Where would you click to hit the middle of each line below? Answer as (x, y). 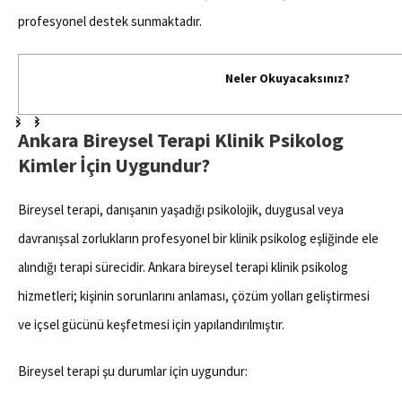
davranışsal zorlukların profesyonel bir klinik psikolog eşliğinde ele (198, 239)
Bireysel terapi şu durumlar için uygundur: (133, 371)
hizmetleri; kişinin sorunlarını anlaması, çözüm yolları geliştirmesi (194, 296)
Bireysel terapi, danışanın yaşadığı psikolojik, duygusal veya (181, 210)
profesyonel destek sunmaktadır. (110, 21)
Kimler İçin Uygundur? (114, 166)
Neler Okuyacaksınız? (287, 78)
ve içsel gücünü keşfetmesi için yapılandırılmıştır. (151, 325)
